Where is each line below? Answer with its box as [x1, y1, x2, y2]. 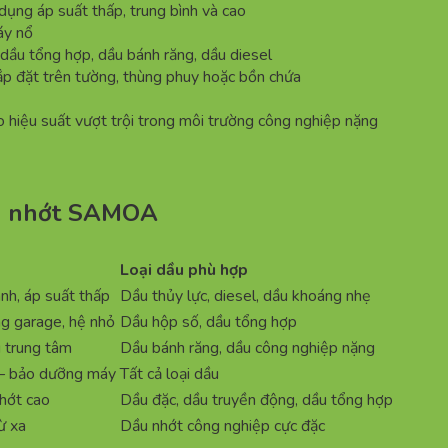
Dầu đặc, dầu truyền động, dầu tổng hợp [120, 389, 393, 412]
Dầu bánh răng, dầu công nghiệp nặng [120, 337, 375, 360]
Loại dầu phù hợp [120, 259, 248, 282]
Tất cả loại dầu [120, 363, 219, 386]
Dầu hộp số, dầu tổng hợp [120, 311, 297, 334]
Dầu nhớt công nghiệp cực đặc [120, 415, 325, 438]
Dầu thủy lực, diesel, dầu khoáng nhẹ [120, 285, 371, 308]
